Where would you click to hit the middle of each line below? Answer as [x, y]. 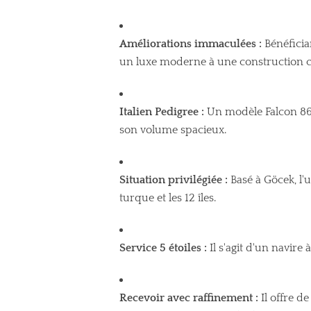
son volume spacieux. [173, 129]
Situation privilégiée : [174, 179]
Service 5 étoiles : [163, 247]
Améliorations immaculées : [191, 43]
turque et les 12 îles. [168, 197]
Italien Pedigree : [162, 111]
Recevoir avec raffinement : [189, 297]
